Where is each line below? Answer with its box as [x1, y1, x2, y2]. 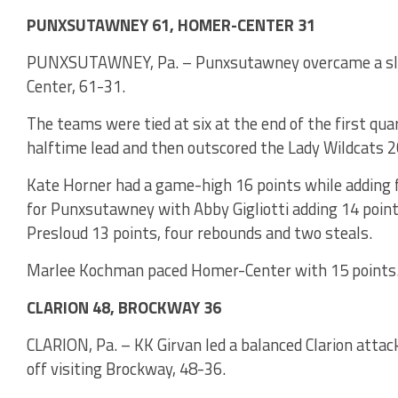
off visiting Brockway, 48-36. [27, 355, 226, 381]
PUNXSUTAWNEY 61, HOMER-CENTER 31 [27, 12, 315, 37]
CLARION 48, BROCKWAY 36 [27, 294, 221, 320]
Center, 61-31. [27, 73, 125, 99]
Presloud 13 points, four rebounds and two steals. [27, 219, 372, 245]
